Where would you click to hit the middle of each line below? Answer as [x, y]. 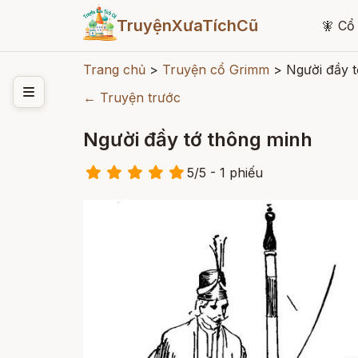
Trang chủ [114, 70]
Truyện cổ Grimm [216, 70]
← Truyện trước [132, 97]
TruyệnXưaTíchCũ [187, 26]
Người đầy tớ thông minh [198, 139]
